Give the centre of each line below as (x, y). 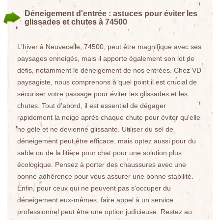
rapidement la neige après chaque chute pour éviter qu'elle (109, 117)
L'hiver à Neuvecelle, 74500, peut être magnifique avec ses (109, 47)
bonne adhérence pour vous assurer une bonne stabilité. (105, 176)
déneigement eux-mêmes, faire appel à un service (95, 200)
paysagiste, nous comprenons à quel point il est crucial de (107, 82)
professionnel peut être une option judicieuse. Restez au (105, 212)
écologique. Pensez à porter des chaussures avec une (102, 165)
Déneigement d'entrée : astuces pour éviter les (111, 14)
